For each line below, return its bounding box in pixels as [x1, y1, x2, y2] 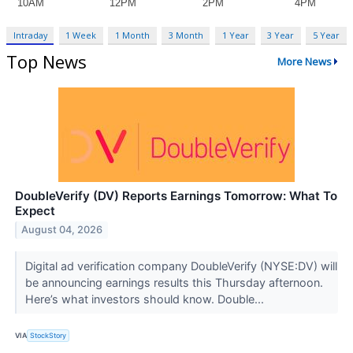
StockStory [30, 331, 67, 340]
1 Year [221, 28, 249, 41]
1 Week [65, 28, 97, 41]
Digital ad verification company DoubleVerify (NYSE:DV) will [24, 258, 337, 273]
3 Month [168, 28, 203, 41]
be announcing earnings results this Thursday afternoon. [24, 275, 323, 289]
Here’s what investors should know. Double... [24, 292, 267, 306]
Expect [15, 203, 55, 218]
